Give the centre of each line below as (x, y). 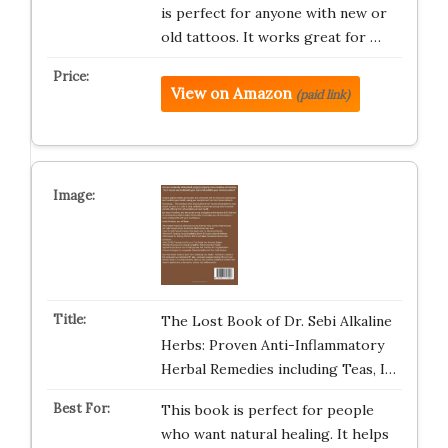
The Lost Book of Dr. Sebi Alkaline (276, 321)
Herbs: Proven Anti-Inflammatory (272, 345)
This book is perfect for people (267, 410)
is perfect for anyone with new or (273, 13)
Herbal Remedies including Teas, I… (278, 369)
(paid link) (322, 94)
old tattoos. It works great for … (270, 37)
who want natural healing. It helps (274, 434)
